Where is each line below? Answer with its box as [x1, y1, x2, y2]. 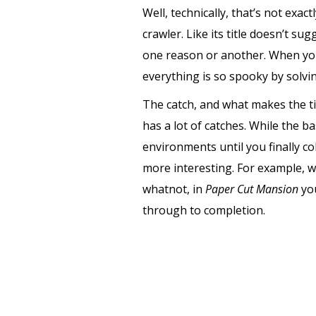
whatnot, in [142, 181, 205, 197]
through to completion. [142, 202, 268, 218]
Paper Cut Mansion [205, 181, 301, 197]
